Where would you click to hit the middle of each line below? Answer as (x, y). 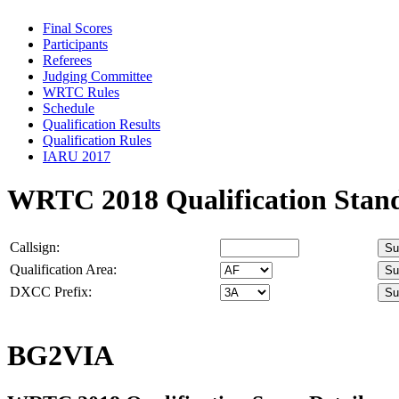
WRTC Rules (81, 92)
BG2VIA (61, 356)
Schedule (69, 108)
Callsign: (35, 247)
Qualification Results (102, 124)
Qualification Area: (63, 269)
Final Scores (77, 28)
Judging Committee (98, 76)
